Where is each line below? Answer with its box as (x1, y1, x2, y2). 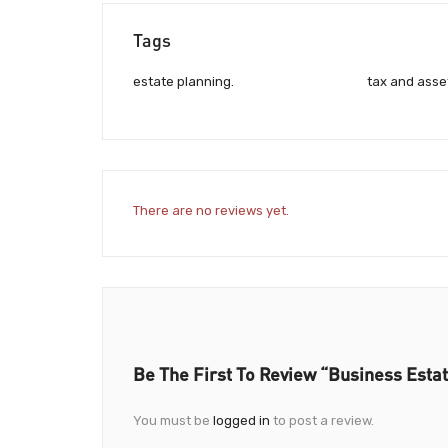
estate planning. (133, 74, 234, 90)
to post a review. (270, 412, 374, 428)
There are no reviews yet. (133, 202, 289, 218)
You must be (133, 412, 213, 428)
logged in (213, 412, 270, 428)
